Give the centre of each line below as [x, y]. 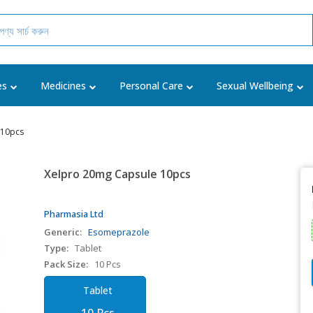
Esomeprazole [119, 232]
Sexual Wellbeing [255, 86]
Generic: [63, 232]
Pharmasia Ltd [74, 214]
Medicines [63, 86]
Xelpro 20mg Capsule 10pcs [118, 174]
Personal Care [151, 86]
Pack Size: [66, 264]
